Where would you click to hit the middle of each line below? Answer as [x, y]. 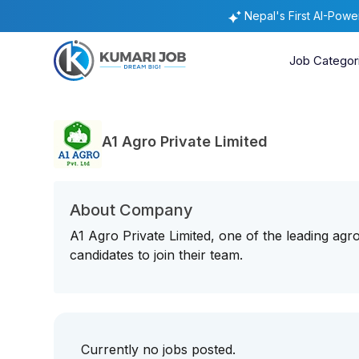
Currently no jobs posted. [159, 349]
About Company [132, 210]
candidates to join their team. [157, 255]
